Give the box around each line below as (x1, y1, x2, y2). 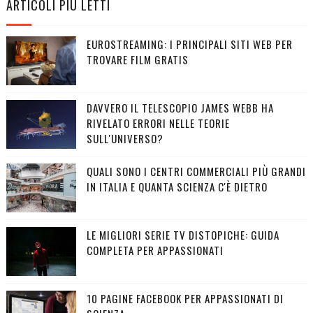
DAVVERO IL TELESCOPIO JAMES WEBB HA (86, 99, 274, 115)
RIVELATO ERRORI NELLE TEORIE (86, 115, 230, 131)
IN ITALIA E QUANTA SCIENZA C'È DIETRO (86, 178, 268, 194)
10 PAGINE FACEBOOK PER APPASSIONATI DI (86, 290, 284, 306)
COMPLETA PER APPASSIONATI (86, 242, 224, 258)
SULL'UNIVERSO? (86, 130, 163, 146)
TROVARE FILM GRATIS (86, 51, 189, 67)
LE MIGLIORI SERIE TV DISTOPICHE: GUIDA (86, 226, 279, 242)
